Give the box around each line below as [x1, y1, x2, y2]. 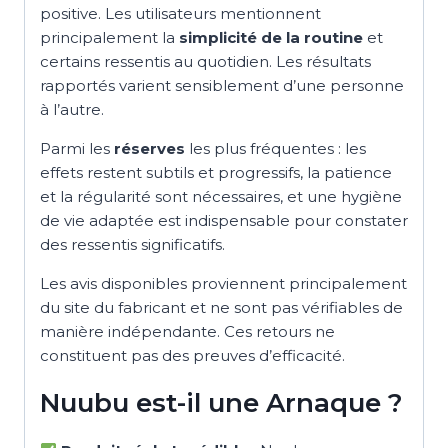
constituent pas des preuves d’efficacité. [40, 346, 345, 366]
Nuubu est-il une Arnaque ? [40, 387, 403, 420]
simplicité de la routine [179, 28, 363, 48]
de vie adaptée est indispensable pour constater [40, 211, 408, 231]
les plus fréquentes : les [185, 139, 366, 159]
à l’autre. [40, 100, 104, 120]
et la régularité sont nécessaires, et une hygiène [40, 187, 402, 207]
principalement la [40, 28, 179, 48]
